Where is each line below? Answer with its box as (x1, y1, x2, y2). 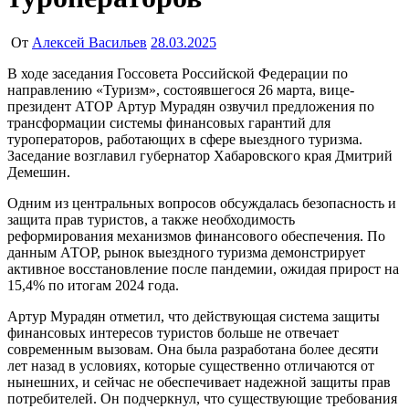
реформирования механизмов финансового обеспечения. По (7, 227, 385, 244)
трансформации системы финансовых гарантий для (7, 114, 330, 131)
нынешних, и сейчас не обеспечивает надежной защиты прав (7, 373, 391, 390)
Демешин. (7, 163, 70, 180)
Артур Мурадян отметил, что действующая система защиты (7, 308, 380, 324)
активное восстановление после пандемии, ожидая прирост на (7, 260, 399, 277)
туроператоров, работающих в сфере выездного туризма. (7, 131, 362, 147)
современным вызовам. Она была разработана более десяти (7, 341, 379, 357)
